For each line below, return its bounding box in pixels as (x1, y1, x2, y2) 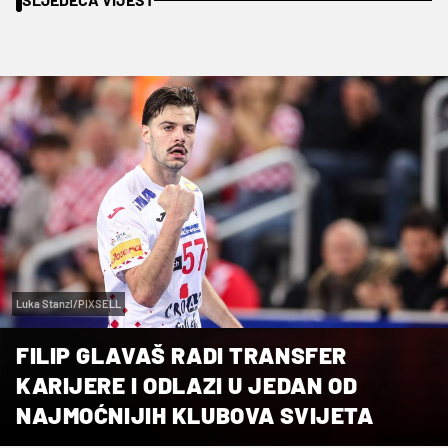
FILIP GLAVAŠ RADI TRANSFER (16, 340, 347, 369)
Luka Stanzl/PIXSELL (16, 296, 121, 310)
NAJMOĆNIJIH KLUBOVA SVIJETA (16, 400, 374, 429)
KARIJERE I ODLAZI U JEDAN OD (16, 370, 358, 399)
